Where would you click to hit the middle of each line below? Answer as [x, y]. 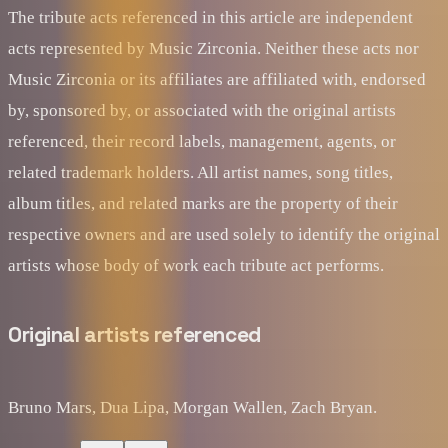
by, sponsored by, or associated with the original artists [202, 110]
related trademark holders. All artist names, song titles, [200, 172]
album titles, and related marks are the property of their [203, 203]
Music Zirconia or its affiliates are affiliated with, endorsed [217, 79]
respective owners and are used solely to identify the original [224, 234]
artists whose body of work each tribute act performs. [196, 265]
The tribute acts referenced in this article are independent [210, 17]
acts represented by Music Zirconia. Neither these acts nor [213, 48]
